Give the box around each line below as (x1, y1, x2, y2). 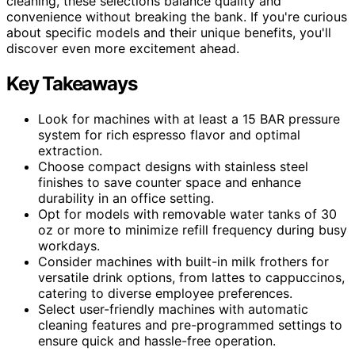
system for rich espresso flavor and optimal (38, 126, 300, 143)
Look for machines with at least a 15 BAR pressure (38, 110, 340, 127)
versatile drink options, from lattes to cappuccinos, (38, 269, 345, 285)
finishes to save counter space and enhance (38, 174, 301, 190)
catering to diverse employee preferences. (38, 284, 292, 301)
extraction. (38, 142, 102, 158)
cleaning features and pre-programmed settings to (38, 316, 342, 333)
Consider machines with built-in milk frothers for (38, 253, 329, 269)
